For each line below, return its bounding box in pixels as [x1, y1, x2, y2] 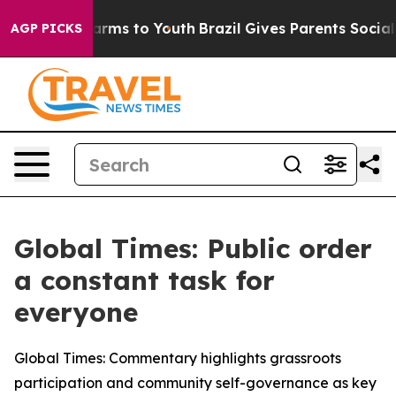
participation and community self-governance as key [14, 374, 377, 392]
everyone [14, 295, 138, 329]
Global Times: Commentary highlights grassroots [14, 349, 341, 367]
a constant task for [14, 263, 275, 297]
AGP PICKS [11, 20, 82, 36]
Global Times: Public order [14, 232, 372, 265]
